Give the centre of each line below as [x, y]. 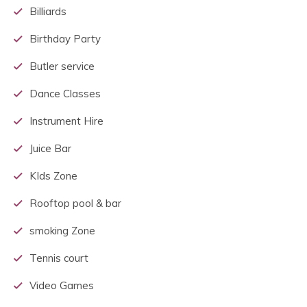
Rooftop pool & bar [75, 204]
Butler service [62, 66]
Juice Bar [50, 149]
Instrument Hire [66, 121]
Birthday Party [65, 39]
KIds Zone [53, 176]
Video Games [62, 286]
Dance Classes [65, 94]
